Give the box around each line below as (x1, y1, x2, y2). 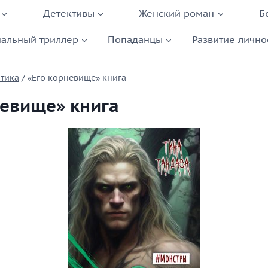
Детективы (42, 7, 95, 19)
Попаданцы (107, 33, 163, 45)
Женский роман (139, 7, 215, 19)
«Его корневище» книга (28, 72, 126, 84)
